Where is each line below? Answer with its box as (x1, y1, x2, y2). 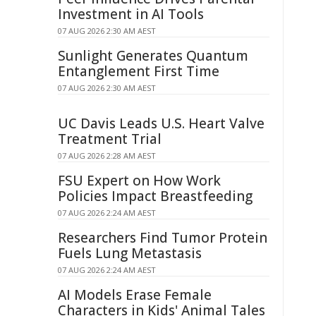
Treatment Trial (58, 130, 162, 148)
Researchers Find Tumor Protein (58, 229, 267, 247)
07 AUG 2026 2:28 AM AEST (58, 150, 156, 161)
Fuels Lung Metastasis (58, 244, 202, 262)
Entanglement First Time (58, 62, 219, 80)
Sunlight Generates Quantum (58, 47, 248, 65)
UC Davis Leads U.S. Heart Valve (58, 114, 265, 133)
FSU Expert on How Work (58, 171, 221, 190)
